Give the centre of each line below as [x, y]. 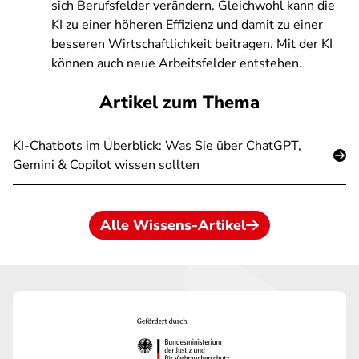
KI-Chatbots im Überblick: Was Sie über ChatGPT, [157, 146]
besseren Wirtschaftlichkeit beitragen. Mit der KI [192, 44]
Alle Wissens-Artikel [173, 225]
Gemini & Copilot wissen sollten [106, 165]
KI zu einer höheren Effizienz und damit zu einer [187, 25]
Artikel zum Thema [179, 103]
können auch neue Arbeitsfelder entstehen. [177, 63]
